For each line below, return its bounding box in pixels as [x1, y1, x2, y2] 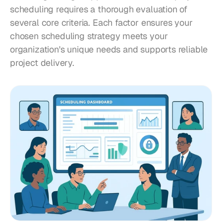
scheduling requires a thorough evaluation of [10, 3, 188, 15]
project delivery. [10, 57, 74, 69]
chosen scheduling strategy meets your [10, 30, 168, 42]
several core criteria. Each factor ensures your [10, 17, 193, 29]
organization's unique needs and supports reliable [10, 44, 208, 55]
